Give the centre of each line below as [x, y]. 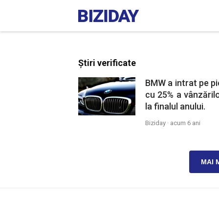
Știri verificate [107, 63]
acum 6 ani [185, 123]
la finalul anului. [175, 106]
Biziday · [157, 123]
